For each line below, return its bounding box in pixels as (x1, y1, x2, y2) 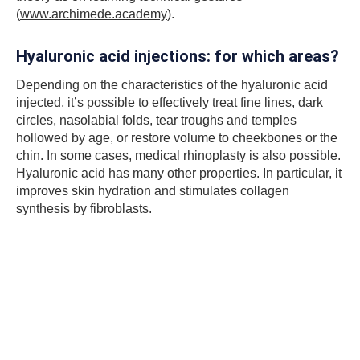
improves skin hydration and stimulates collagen (16, 183, 289, 198)
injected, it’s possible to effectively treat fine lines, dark (16, 95, 323, 109)
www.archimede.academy (20, 7, 167, 22)
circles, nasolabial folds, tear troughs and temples (16, 112, 297, 127)
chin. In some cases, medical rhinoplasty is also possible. (16, 148, 341, 162)
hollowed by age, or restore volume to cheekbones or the (16, 130, 337, 145)
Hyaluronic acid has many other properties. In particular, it (16, 166, 342, 180)
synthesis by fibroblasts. (16, 201, 152, 215)
